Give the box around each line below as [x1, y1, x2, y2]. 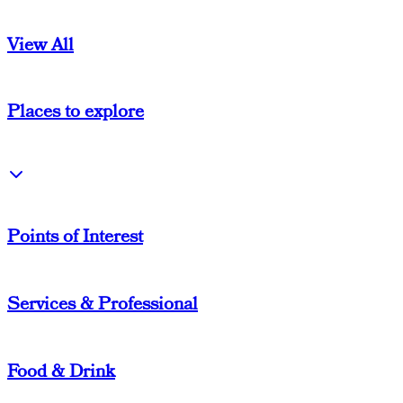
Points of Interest [7, 224, 143, 250]
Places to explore [7, 99, 144, 125]
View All [7, 31, 74, 58]
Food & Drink [7, 358, 115, 384]
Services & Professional [7, 291, 198, 318]
